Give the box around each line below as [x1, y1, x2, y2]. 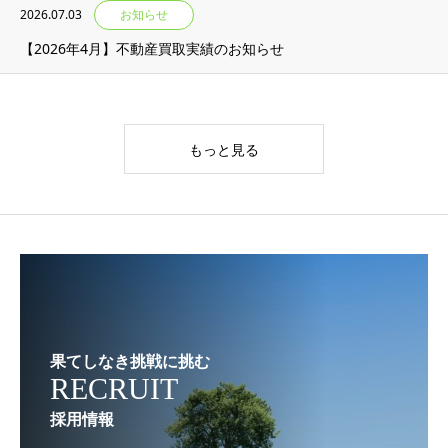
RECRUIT [50, 372, 178, 405]
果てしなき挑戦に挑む [50, 350, 210, 372]
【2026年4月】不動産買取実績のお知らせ [20, 39, 284, 58]
